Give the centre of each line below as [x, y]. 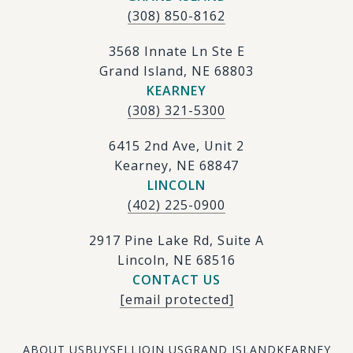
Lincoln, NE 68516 [176, 260]
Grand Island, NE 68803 [176, 71]
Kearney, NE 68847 [176, 166]
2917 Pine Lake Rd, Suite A [176, 241]
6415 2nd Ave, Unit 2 [176, 146]
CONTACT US [176, 280]
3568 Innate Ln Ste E [176, 52]
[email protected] [176, 300]
